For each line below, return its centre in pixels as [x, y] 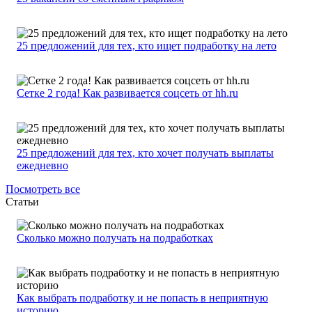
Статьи [22, 202]
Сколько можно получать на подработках [115, 238]
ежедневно [42, 166]
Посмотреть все [43, 189]
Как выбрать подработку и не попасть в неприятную [142, 298]
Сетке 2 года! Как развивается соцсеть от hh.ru [127, 93]
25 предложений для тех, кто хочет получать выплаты [145, 153]
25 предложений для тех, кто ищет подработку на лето [147, 46]
